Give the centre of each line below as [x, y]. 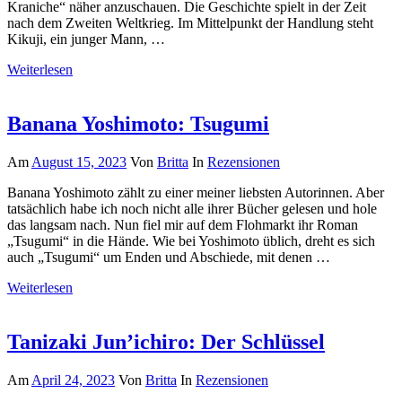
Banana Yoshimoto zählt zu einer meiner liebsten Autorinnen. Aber [196, 192]
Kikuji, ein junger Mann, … [86, 39]
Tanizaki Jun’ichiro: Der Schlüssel [166, 341]
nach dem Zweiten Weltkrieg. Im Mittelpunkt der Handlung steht [190, 23]
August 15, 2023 [79, 162]
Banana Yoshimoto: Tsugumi [138, 123]
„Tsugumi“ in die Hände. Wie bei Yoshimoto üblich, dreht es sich [191, 240]
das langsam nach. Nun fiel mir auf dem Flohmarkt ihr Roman [183, 224]
